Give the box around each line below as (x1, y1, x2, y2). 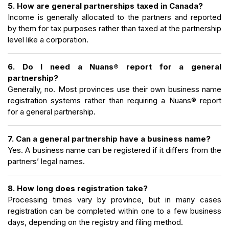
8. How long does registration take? (8, 183, 148, 193)
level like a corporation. (8, 34, 88, 44)
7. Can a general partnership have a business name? (8, 133, 211, 144)
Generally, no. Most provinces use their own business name (8, 84, 221, 94)
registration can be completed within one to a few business (8, 205, 221, 216)
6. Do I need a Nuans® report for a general (8, 61, 221, 72)
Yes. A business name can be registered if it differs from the (8, 145, 221, 155)
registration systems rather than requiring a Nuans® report (8, 95, 221, 105)
